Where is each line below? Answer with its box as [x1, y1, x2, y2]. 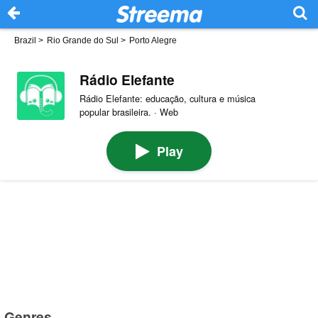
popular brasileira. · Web [79, 104, 178, 119]
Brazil [14, 35, 36, 45]
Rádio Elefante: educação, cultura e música [79, 91, 256, 105]
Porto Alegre [129, 35, 177, 45]
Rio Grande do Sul [47, 35, 119, 45]
